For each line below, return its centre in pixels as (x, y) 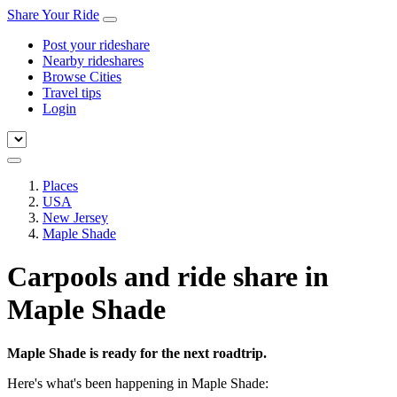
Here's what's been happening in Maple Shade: (138, 383)
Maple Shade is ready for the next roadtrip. (137, 353)
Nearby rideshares (93, 61)
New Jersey (75, 218)
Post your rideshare (96, 45)
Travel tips (72, 93)
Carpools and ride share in (168, 277)
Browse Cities (82, 77)
